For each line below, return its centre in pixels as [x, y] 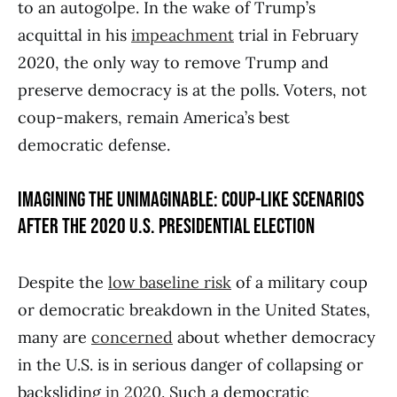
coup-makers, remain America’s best [154, 118]
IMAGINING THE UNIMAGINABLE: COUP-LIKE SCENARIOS [191, 200]
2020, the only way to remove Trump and [173, 63]
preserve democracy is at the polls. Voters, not [192, 90]
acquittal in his [74, 35]
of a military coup [300, 283]
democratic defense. [94, 145]
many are [54, 338]
